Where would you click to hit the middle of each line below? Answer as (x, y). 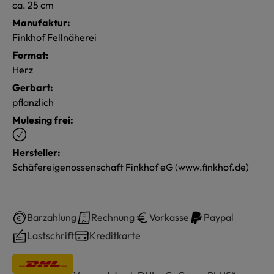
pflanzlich (33, 102)
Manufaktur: (41, 22)
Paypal (219, 217)
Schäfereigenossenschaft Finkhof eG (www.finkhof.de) (131, 167)
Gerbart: (33, 87)
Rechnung (113, 217)
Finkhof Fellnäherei (54, 37)
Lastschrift (51, 235)
